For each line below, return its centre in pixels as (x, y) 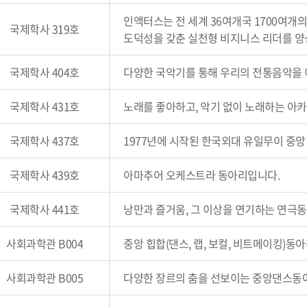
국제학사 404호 (45, 72)
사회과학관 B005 (45, 278)
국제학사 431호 (45, 106)
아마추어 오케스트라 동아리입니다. (201, 175)
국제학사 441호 (45, 209)
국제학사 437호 (45, 140)
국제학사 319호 (45, 29)
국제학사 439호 (45, 175)
